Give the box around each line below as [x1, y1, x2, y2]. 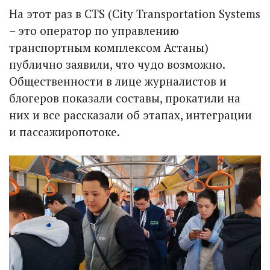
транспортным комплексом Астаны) [9, 40, 209, 55]
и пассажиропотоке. [9, 124, 122, 140]
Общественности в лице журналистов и [9, 74, 227, 89]
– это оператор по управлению [9, 23, 179, 39]
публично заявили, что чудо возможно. [9, 57, 225, 72]
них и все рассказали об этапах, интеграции [9, 107, 252, 123]
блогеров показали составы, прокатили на [9, 90, 240, 106]
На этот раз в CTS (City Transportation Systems [9, 6, 260, 22]
